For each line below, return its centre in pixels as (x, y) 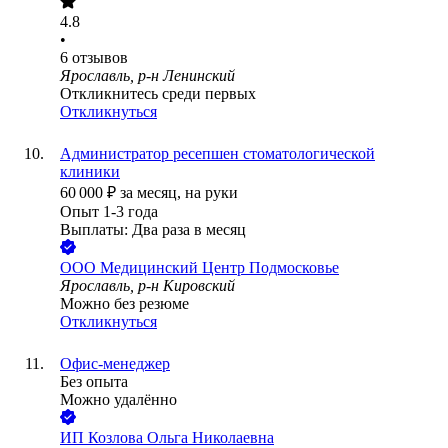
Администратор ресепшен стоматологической (217, 154)
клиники (90, 172)
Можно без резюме (124, 304)
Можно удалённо (118, 400)
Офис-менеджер (115, 364)
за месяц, (152, 193)
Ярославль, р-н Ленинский (147, 76)
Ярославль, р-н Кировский (147, 286)
